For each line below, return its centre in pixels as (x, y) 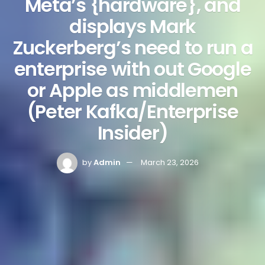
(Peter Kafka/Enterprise (132, 112)
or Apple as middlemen (132, 90)
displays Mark (132, 26)
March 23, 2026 (170, 163)
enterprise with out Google (132, 69)
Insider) (132, 133)
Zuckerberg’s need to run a (132, 48)
